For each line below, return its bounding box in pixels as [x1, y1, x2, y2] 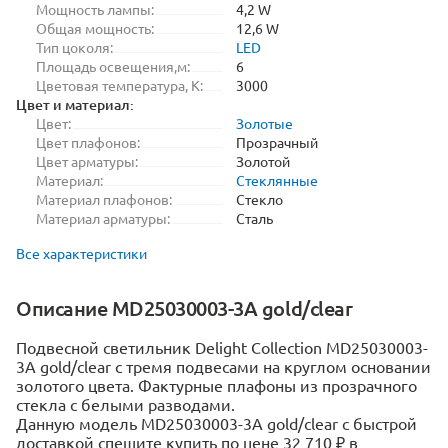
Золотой [236, 152, 290, 170]
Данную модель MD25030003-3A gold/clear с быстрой [16, 413, 417, 433]
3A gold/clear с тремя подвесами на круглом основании [16, 356, 431, 376]
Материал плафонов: [36, 190, 172, 208]
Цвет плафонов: [36, 133, 140, 151]
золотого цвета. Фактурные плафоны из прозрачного [16, 375, 417, 395]
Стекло [236, 190, 283, 208]
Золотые [236, 114, 293, 132]
